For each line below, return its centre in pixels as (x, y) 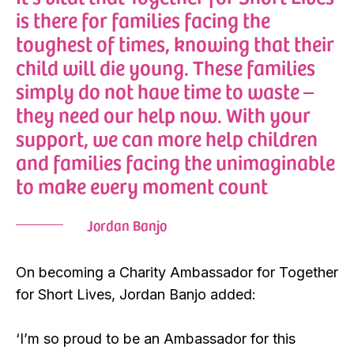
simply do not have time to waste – (165, 90)
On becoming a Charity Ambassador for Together (177, 272)
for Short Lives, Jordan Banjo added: (136, 294)
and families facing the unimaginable (175, 161)
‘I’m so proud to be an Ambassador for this (156, 338)
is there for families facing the (143, 19)
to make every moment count (142, 185)
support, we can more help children (167, 137)
